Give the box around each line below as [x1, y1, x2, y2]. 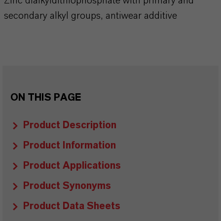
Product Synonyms [23, 181, 111, 191]
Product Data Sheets [23, 201, 120, 211]
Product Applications [23, 161, 121, 171]
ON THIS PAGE [10, 93, 81, 103]
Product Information [23, 141, 116, 150]
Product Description [23, 120, 116, 130]
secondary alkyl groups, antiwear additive [4, 11, 177, 21]
